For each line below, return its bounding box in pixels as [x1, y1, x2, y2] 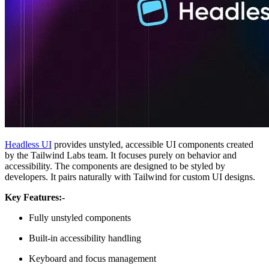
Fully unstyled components [29, 212, 131, 223]
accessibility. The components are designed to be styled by [5, 160, 225, 171]
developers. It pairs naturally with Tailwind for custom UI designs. [5, 171, 255, 182]
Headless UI [5, 139, 52, 150]
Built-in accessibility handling [29, 232, 141, 243]
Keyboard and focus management [29, 253, 156, 264]
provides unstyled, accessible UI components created [52, 139, 253, 150]
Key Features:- [5, 192, 65, 202]
